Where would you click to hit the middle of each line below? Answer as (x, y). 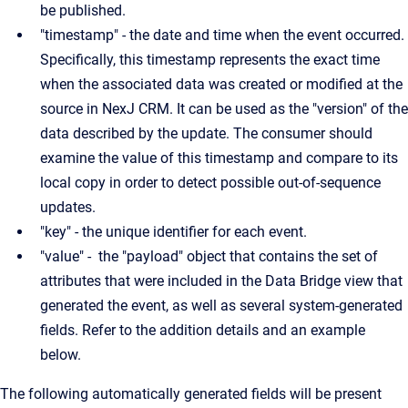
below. (62, 355)
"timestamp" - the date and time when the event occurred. (222, 35)
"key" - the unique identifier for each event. (173, 232)
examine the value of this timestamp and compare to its (219, 158)
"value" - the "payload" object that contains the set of (209, 256)
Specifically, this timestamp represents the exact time (210, 60)
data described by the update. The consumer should (206, 133)
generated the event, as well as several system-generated (221, 306)
